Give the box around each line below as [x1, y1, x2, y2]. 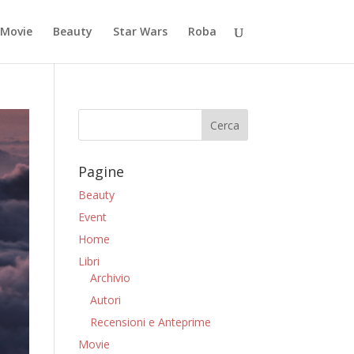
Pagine [77, 162, 124, 181]
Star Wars [112, 24, 168, 39]
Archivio [89, 270, 130, 285]
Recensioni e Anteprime [89, 314, 211, 330]
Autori [89, 292, 121, 307]
